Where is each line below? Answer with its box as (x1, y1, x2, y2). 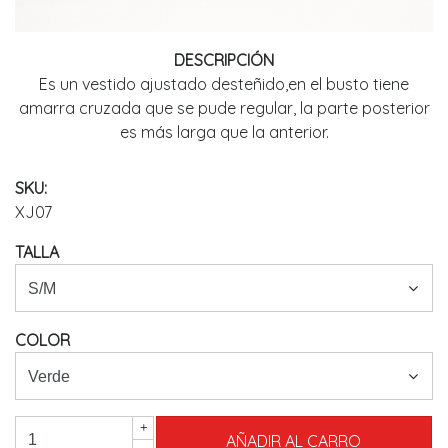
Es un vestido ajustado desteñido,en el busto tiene (39, 74, 409, 95)
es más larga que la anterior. (119, 122, 329, 143)
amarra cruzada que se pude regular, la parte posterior (18, 98, 430, 119)
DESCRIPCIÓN (174, 50, 274, 71)
